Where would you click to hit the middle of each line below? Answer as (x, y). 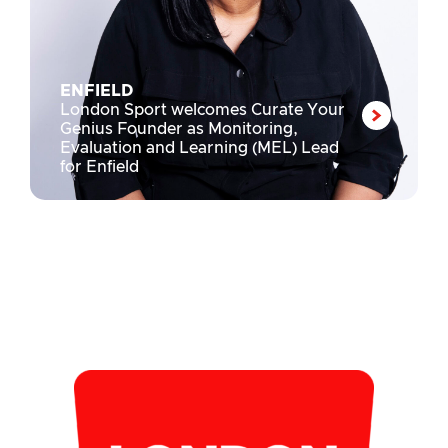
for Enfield (99, 167)
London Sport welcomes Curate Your (202, 110)
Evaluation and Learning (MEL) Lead (199, 148)
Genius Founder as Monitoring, (179, 129)
